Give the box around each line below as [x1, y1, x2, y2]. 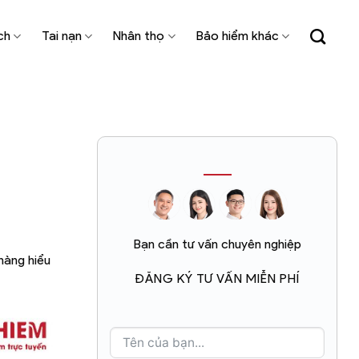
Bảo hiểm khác [196, 28, 279, 43]
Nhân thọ [113, 28, 165, 43]
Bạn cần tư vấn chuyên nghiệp [133, 236, 301, 252]
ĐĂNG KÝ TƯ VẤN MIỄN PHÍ [135, 270, 300, 286]
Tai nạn [42, 28, 83, 43]
